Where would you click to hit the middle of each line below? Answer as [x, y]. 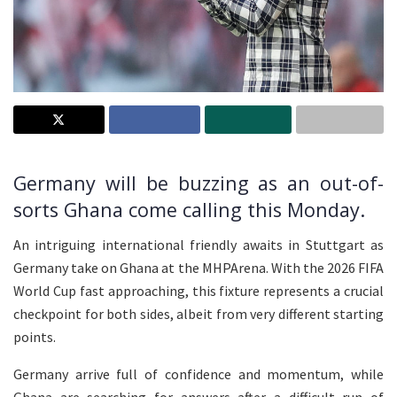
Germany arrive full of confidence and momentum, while [198, 374]
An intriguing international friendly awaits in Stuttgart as [198, 244]
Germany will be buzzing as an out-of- [198, 183]
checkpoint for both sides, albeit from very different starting [198, 313]
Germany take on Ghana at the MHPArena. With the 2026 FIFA [198, 267]
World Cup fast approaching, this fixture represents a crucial [198, 290]
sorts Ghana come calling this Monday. [189, 210]
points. [35, 336]
